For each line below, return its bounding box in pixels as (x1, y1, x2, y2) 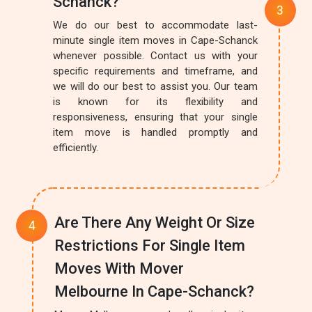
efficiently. (53, 141, 99, 154)
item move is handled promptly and (53, 126, 258, 139)
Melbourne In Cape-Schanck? (54, 283, 255, 300)
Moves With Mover (54, 260, 185, 277)
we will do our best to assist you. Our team (53, 80, 258, 93)
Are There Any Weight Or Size (54, 214, 256, 231)
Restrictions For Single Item (54, 237, 246, 254)
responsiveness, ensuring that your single (53, 111, 258, 123)
